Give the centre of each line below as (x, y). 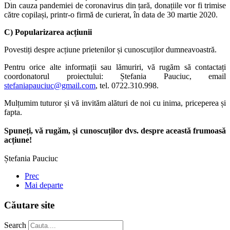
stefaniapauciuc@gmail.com (50, 85)
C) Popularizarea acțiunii (48, 32)
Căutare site (29, 205)
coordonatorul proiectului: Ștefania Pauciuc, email (115, 76)
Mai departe (44, 185)
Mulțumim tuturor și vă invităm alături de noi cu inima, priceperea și (115, 103)
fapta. (13, 112)
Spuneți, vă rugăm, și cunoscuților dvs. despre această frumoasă (115, 130)
